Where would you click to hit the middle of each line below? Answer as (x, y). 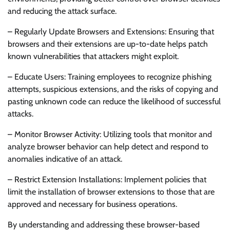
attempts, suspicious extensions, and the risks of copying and (113, 89)
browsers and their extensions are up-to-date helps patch (108, 44)
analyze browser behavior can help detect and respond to (108, 147)
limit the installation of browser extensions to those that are (111, 192)
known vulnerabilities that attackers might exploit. (93, 56)
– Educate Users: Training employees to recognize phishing (110, 77)
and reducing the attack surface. (62, 11)
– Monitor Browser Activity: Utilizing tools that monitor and (110, 135)
